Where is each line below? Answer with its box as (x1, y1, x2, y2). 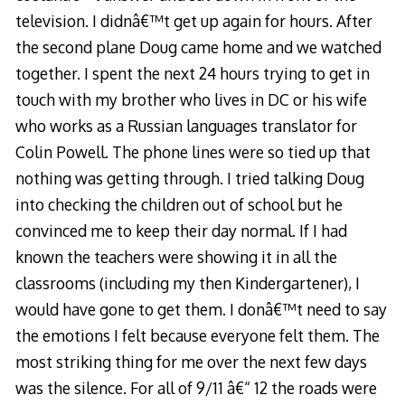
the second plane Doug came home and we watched (14, 36, 381, 57)
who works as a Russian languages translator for (14, 115, 357, 136)
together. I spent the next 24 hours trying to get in (14, 62, 370, 83)
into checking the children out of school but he (14, 193, 343, 214)
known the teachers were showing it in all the (14, 246, 337, 267)
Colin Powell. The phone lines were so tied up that (14, 141, 371, 162)
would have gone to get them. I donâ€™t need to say (14, 298, 387, 319)
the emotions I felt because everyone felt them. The (14, 325, 380, 345)
